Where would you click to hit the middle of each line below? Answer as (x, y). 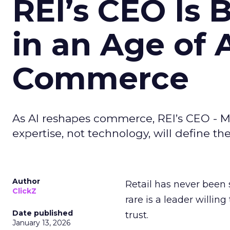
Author (26, 181)
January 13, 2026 (41, 223)
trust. (137, 215)
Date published (43, 213)
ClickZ (24, 191)
